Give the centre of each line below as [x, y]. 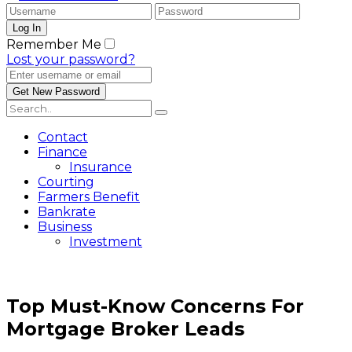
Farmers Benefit [89, 197]
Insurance [101, 167]
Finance [62, 152]
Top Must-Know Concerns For [155, 306]
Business [65, 227]
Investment [106, 242]
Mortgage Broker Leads [125, 328]
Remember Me [54, 44]
